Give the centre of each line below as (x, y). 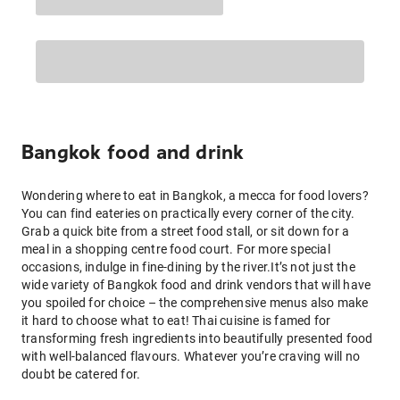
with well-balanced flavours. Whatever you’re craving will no (191, 356)
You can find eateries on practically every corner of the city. (188, 213)
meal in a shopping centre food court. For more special (176, 249)
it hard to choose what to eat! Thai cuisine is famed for (176, 321)
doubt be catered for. (81, 374)
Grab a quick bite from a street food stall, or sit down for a (186, 231)
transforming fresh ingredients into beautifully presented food (197, 338)
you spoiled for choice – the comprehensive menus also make (195, 303)
